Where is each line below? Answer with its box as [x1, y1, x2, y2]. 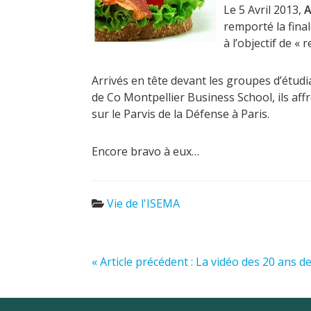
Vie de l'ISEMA [107, 195, 180, 211]
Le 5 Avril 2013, [224, 1, 301, 17]
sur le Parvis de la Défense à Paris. [92, 106, 269, 121]
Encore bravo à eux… [92, 143, 199, 159]
